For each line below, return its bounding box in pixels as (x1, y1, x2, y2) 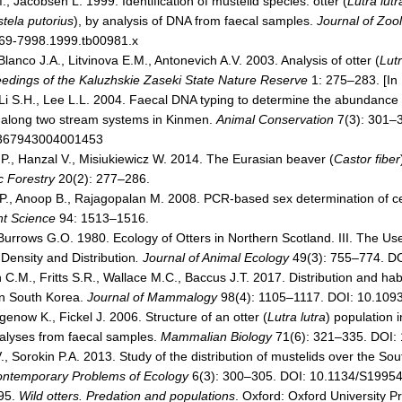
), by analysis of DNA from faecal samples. (74, 13, 317, 28)
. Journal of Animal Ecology (135, 250, 289, 265)
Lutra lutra (267, 310, 326, 324)
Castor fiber (334, 152, 400, 166)
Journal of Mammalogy (87, 290, 217, 304)
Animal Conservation (216, 112, 334, 127)
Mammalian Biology (161, 329, 272, 344)
